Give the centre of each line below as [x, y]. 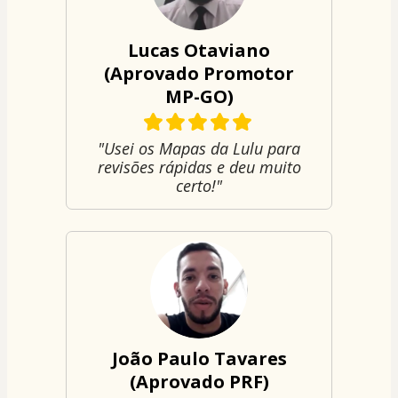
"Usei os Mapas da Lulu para [199, 148]
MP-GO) [199, 96]
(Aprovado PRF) [199, 381]
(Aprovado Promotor [199, 73]
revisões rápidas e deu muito [199, 167]
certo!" [199, 185]
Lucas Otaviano [199, 50]
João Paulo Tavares [199, 358]
